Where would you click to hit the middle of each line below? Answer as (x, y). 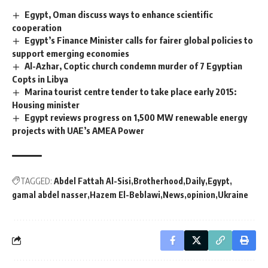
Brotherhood (158, 181)
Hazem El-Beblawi (125, 194)
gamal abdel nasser (50, 194)
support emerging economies (71, 54)
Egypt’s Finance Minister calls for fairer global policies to (139, 40)
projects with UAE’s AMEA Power (78, 130)
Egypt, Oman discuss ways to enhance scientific (119, 15)
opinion (201, 194)
